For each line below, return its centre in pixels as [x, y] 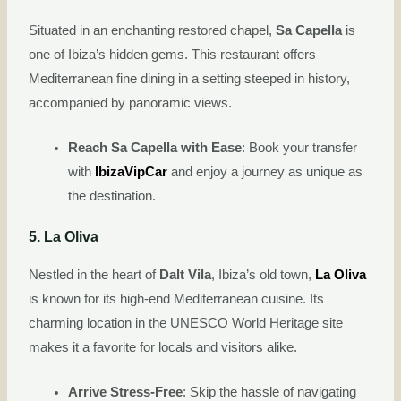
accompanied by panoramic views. [131, 102]
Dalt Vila [186, 274]
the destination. [112, 196]
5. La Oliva [64, 236]
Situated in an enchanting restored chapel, [153, 30]
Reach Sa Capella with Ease [155, 148]
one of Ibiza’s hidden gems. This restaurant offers [173, 54]
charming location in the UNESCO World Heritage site [186, 323]
